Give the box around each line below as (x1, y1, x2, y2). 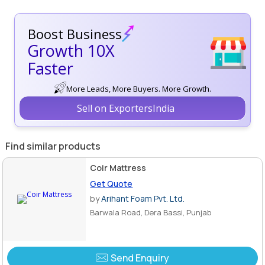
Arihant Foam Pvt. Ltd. (101, 192, 185, 204)
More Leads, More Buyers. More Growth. (66, 83, 211, 94)
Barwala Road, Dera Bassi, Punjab (90, 206, 212, 218)
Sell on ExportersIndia (76, 101, 174, 115)
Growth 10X (27, 39, 115, 62)
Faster (27, 57, 73, 79)
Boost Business (28, 24, 122, 43)
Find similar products (5, 139, 101, 153)
